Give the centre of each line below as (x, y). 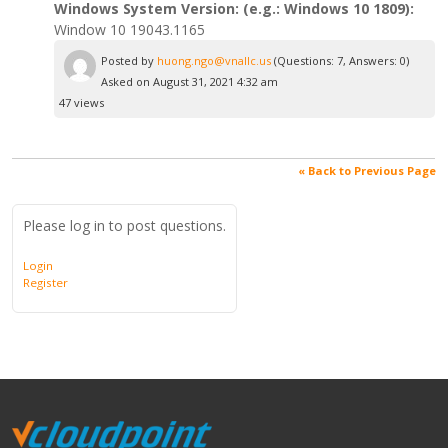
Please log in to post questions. (125, 225)
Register (46, 282)
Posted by (129, 60)
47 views (82, 102)
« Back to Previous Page (366, 170)
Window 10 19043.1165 (130, 29)
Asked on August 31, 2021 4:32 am (190, 81)
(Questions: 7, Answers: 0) (340, 60)
